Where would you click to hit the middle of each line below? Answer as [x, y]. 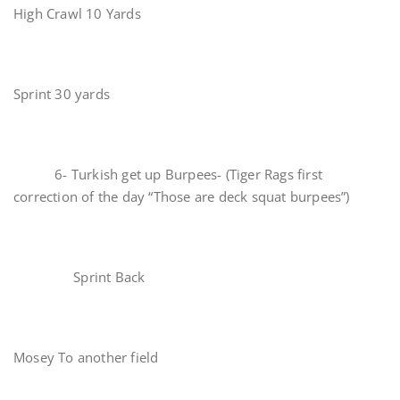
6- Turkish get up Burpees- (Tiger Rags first [168, 174]
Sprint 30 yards [62, 94]
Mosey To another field [86, 357]
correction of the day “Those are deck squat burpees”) [182, 196]
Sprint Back [81, 277]
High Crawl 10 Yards [77, 13]
